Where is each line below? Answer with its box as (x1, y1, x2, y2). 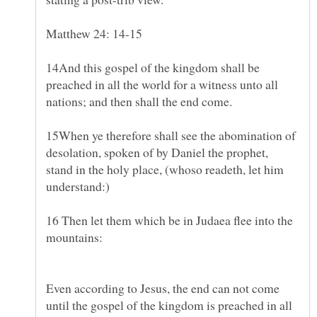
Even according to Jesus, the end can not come (46, 279, 279, 296)
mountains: (46, 228, 103, 246)
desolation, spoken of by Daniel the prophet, (46, 143, 268, 161)
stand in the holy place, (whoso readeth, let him (46, 160, 284, 178)
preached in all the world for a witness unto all (46, 75, 278, 93)
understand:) (46, 177, 110, 195)
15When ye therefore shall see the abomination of (46, 126, 296, 144)
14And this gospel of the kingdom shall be (46, 58, 260, 76)
